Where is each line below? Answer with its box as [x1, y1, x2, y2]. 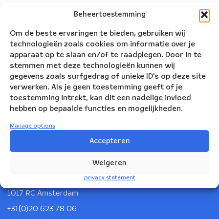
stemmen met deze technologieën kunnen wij [10, 62, 175, 69]
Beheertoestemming [73, 11, 146, 18]
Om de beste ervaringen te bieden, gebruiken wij [10, 30, 185, 37]
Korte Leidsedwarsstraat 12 [7, 174, 106, 181]
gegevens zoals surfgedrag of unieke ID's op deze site [10, 73, 206, 80]
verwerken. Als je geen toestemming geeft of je [10, 84, 182, 91]
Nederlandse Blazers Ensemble [7, 153, 172, 163]
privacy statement [84, 175, 135, 180]
